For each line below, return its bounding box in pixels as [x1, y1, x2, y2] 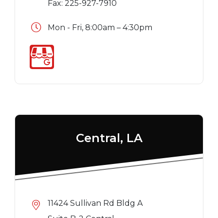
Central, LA [75, 131, 143, 145]
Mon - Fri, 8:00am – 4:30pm [47, 23, 152, 33]
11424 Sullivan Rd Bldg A [47, 199, 143, 208]
